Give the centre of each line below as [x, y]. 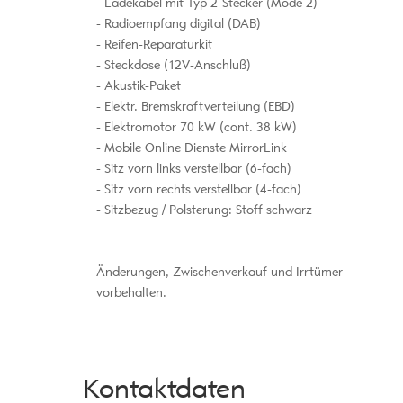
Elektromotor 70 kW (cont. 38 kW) [198, 128]
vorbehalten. [131, 293]
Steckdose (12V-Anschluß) [175, 66]
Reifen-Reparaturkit [156, 45]
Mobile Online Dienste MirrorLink [193, 148]
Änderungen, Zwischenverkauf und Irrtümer [219, 273]
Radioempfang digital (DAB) [180, 24]
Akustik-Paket [140, 86]
